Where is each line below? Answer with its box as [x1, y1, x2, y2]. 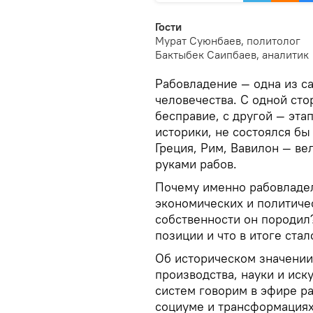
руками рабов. [155, 156, 237, 172]
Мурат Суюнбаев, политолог [155, 34, 300, 48]
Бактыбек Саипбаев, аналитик [155, 48, 309, 61]
